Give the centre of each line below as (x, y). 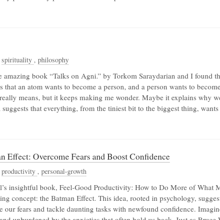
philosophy (53, 60)
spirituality (18, 60)
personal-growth (64, 171)
